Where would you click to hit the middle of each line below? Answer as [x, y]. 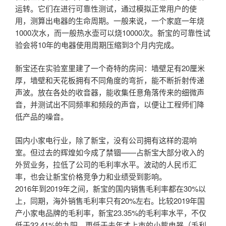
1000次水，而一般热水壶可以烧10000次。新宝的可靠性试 [113, 32]
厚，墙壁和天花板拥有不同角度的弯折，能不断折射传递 [110, 80]
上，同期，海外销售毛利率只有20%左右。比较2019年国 [110, 200]
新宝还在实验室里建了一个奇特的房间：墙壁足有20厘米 [110, 68]
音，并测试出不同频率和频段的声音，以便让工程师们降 [110, 104]
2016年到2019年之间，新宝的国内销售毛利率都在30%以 [110, 188]
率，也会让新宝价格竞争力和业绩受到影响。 [91, 176]
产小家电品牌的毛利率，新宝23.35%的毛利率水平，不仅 [111, 212]
